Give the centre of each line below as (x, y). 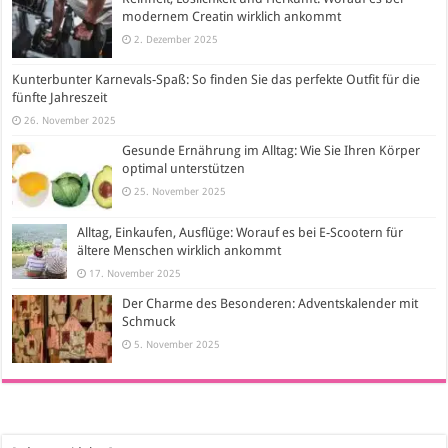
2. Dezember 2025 (176, 39)
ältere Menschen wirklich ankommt (179, 250)
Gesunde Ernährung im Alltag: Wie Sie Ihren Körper (271, 151)
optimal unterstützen (184, 169)
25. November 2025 (180, 191)
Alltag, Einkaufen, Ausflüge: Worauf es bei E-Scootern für (240, 232)
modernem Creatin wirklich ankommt (232, 17)
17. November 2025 (135, 272)
